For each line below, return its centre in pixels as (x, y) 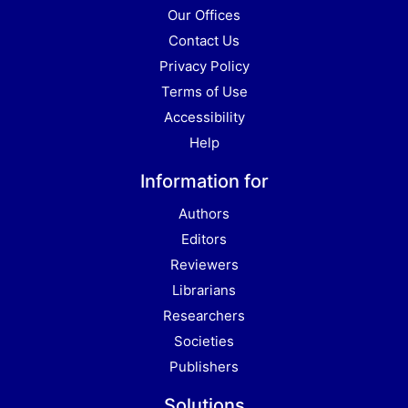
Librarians (204, 290)
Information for (204, 181)
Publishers (204, 366)
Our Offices (204, 15)
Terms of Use (204, 91)
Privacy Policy (204, 66)
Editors (204, 239)
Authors (204, 213)
